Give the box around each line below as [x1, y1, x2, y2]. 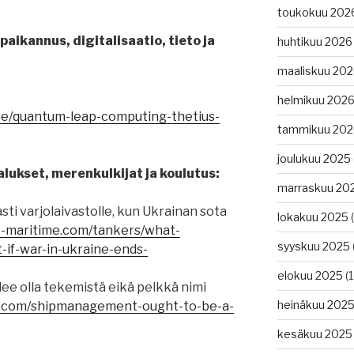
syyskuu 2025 [277, 239, 350, 254]
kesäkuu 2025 [277, 327, 352, 341]
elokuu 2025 [277, 269, 343, 283]
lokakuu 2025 [277, 210, 348, 224]
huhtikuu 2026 [277, 35, 352, 49]
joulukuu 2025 [277, 152, 351, 166]
